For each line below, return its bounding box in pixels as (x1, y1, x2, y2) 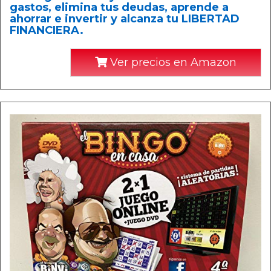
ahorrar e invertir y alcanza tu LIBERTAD (10, 12, 240, 25)
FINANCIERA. (10, 24, 83, 37)
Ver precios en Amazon (107, 56, 237, 69)
